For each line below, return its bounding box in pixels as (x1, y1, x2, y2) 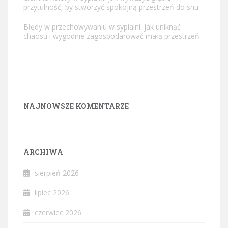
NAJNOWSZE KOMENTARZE (23, 101, 129, 111)
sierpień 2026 (35, 168, 79, 178)
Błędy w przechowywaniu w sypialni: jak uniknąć (23, 22, 181, 32)
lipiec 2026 (35, 188, 69, 198)
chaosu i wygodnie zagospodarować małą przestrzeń (23, 31, 199, 41)
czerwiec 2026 (35, 208, 81, 218)
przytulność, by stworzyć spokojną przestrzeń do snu (23, 2, 198, 12)
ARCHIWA (23, 147, 63, 157)
